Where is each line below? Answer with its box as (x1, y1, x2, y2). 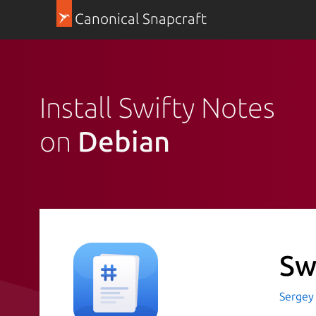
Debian (78, 125, 170, 157)
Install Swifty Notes (39, 91, 275, 123)
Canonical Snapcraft (74, 11, 207, 27)
